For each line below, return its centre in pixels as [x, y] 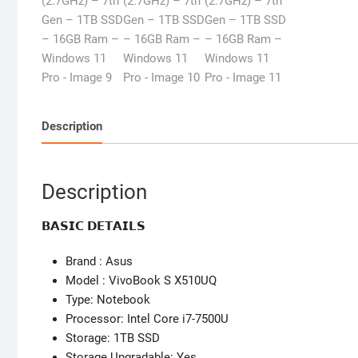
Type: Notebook [108, 300]
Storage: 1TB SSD [113, 338]
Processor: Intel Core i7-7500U [147, 319]
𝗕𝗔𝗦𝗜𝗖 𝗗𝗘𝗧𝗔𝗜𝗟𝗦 [93, 227]
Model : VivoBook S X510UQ [141, 281]
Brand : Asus [99, 262]
